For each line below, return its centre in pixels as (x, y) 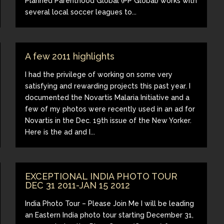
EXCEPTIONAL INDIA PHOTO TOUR (101, 176)
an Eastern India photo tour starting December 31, (109, 215)
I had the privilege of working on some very (99, 74)
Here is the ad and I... (60, 132)
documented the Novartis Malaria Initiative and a (107, 97)
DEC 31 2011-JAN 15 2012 (78, 185)
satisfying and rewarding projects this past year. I (108, 86)
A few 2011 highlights (70, 56)
